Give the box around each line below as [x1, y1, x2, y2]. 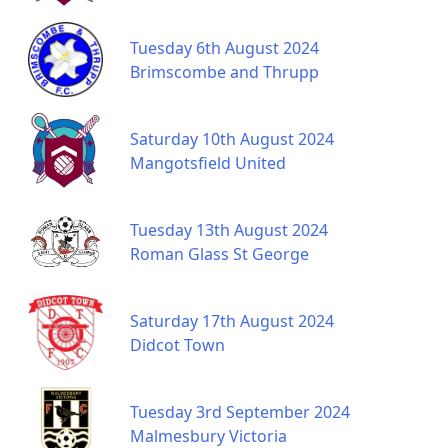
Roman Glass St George [130, 242, 309, 265]
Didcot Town [130, 333, 225, 356]
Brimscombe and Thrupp [130, 60, 319, 83]
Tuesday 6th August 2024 [130, 36, 319, 59]
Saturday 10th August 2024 [130, 127, 334, 150]
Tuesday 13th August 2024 [130, 218, 328, 241]
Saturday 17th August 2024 [130, 309, 334, 332]
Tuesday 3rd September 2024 [130, 400, 350, 423]
